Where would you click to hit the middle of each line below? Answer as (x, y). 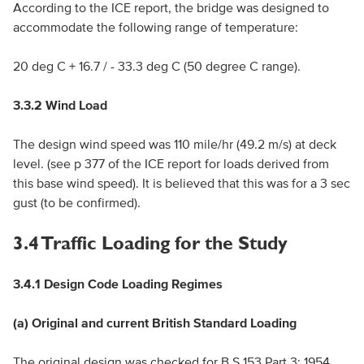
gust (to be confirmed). (76, 202)
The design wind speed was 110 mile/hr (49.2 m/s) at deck (174, 144)
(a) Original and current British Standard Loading (154, 323)
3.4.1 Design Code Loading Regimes (117, 284)
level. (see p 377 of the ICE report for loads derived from (171, 163)
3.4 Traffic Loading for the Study (150, 243)
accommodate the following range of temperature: (155, 27)
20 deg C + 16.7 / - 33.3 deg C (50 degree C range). (156, 66)
